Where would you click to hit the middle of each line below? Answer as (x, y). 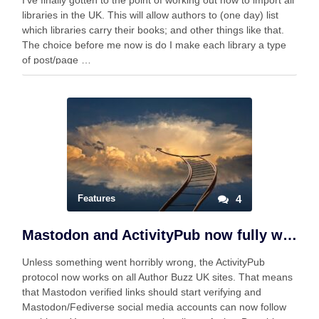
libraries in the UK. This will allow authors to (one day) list (150, 15)
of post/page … (57, 60)
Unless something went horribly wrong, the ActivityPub (143, 262)
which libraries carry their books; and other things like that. (153, 30)
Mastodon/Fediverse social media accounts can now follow (154, 307)
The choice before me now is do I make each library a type (154, 45)
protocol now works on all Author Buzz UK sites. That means (157, 277)
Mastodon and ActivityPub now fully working (290, 235)
